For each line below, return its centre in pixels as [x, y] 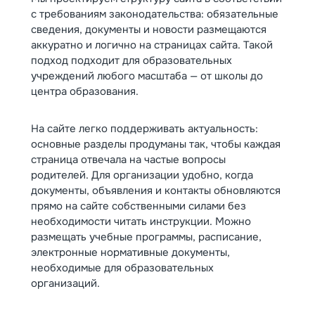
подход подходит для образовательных [131, 60]
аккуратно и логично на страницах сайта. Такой [152, 45]
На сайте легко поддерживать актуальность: [144, 129]
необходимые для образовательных [122, 268]
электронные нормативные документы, [130, 252]
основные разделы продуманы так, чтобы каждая [156, 144]
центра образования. [85, 91]
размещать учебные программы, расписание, [146, 237]
